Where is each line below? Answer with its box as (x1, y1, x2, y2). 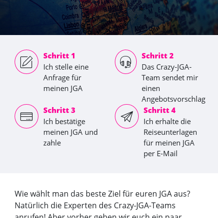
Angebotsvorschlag (141, 94, 205, 104)
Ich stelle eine (43, 62, 89, 72)
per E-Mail (143, 148, 178, 158)
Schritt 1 (43, 51, 75, 60)
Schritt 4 (143, 105, 176, 115)
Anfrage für (43, 73, 81, 82)
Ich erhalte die (143, 116, 191, 126)
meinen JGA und (43, 127, 98, 137)
